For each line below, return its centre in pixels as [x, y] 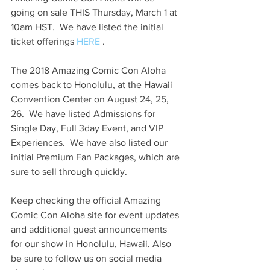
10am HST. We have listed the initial [88, 27]
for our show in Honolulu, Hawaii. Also [92, 244]
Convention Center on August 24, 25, [91, 99]
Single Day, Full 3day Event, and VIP [88, 128]
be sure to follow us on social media [87, 258]
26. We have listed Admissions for [84, 114]
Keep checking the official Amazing [87, 200]
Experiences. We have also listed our [90, 143]
